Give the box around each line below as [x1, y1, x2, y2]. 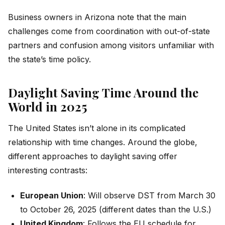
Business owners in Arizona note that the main [8, 12, 186, 22]
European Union [20, 190, 83, 200]
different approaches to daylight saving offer [8, 151, 177, 161]
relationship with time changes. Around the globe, [8, 137, 197, 147]
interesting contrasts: [8, 165, 87, 175]
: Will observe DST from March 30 [83, 190, 215, 200]
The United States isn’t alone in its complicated [8, 123, 185, 133]
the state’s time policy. [8, 54, 91, 64]
